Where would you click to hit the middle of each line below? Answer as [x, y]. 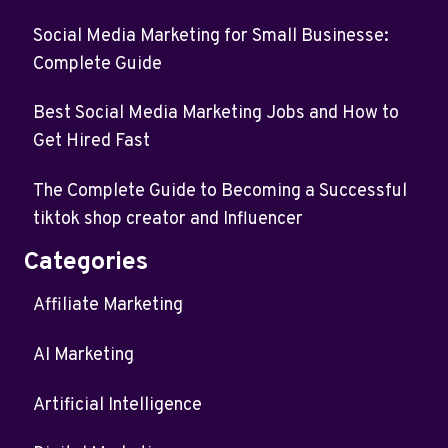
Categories [86, 262]
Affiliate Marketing [108, 306]
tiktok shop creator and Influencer [168, 219]
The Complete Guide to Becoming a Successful [220, 191]
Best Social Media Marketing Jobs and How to [216, 114]
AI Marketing [83, 355]
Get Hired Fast [91, 142]
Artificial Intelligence [117, 405]
